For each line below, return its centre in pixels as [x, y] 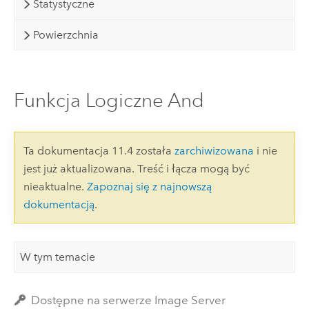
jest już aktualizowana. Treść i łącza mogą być [136, 168]
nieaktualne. [55, 186]
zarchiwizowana [214, 150]
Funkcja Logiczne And [109, 100]
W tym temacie [58, 257]
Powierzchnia [66, 34]
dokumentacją [59, 204]
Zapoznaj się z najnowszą [149, 186]
